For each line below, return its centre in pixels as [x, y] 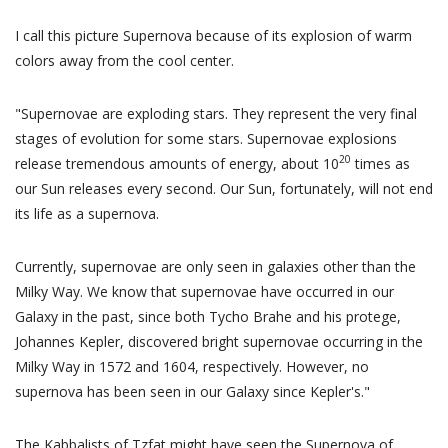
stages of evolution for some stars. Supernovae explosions [206, 138]
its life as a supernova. [87, 213]
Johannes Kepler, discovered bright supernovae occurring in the [219, 341]
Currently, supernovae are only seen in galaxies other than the [215, 266]
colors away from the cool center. [126, 60]
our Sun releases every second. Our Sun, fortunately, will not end [224, 188]
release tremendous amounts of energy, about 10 [177, 163]
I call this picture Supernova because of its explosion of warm [213, 35]
